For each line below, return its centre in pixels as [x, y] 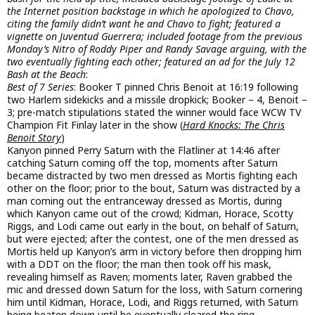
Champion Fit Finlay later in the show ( [95, 125]
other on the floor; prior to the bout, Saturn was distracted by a [154, 188]
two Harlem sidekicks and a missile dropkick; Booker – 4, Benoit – [157, 100]
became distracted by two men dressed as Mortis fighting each [152, 176]
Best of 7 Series [40, 87]
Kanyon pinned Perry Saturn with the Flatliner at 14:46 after [143, 150]
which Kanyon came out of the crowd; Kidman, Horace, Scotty [150, 214]
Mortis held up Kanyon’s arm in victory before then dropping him [154, 252]
